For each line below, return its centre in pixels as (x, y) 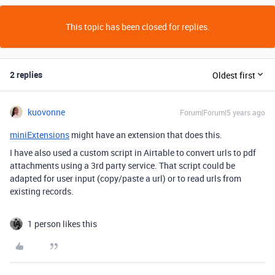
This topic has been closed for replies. (137, 27)
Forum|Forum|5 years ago (223, 112)
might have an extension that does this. (146, 135)
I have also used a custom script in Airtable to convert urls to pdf (133, 153)
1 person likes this (62, 224)
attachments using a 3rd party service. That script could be (122, 165)
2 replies (26, 75)
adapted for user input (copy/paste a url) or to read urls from (126, 178)
